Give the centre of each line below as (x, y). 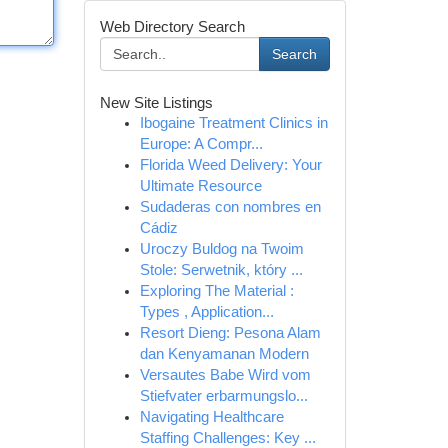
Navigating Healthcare (211, 417)
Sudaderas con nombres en (230, 207)
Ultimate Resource (200, 186)
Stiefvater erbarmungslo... (223, 396)
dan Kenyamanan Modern (224, 354)
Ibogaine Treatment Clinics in (233, 123)
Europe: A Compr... (201, 144)
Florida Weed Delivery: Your (230, 165)
